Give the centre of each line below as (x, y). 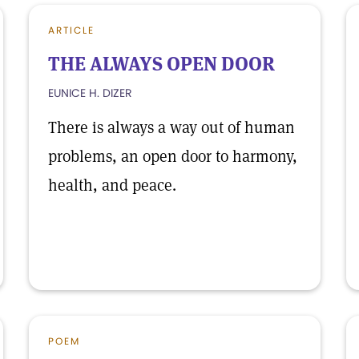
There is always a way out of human (171, 127)
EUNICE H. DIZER (90, 93)
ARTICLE (71, 30)
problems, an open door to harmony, (173, 156)
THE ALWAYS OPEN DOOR (161, 64)
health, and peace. (112, 185)
